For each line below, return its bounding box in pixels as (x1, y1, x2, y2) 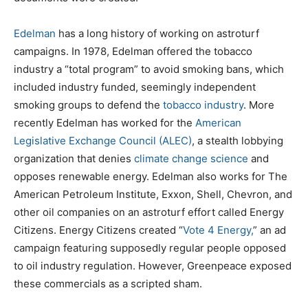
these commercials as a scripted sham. (14, 276, 202, 290)
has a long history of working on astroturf (56, 26, 259, 40)
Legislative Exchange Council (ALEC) (14, 133, 192, 147)
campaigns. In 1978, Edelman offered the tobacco (14, 44, 252, 58)
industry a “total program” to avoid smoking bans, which (14, 62, 284, 76)
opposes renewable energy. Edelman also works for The (14, 169, 287, 183)
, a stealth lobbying (192, 133, 283, 147)
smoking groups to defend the (14, 98, 163, 111)
